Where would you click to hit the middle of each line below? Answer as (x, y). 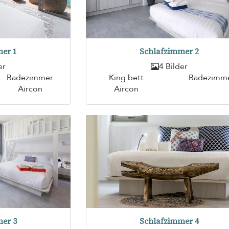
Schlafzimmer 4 (169, 221)
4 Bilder (173, 66)
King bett (126, 77)
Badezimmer (30, 77)
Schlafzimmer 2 (169, 51)
